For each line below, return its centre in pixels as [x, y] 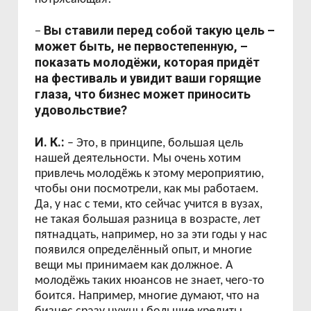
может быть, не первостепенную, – [142, 46]
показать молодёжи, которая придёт [148, 62]
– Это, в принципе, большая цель [154, 143]
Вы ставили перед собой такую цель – [160, 30]
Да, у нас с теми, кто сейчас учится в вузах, [149, 204]
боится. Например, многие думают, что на [148, 296]
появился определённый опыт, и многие [144, 250]
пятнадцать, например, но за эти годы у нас [151, 235]
